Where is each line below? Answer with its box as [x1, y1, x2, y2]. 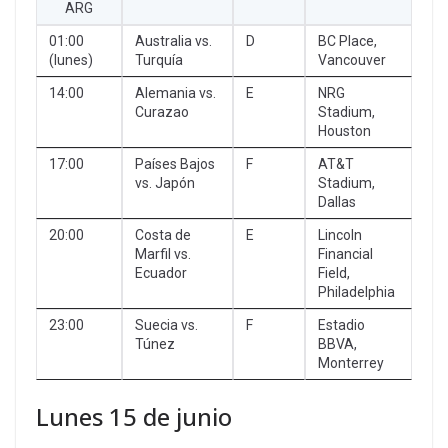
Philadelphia [318, 283, 395, 300]
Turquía [135, 51, 183, 68]
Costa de [135, 226, 191, 243]
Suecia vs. [135, 316, 198, 333]
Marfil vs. [135, 245, 191, 262]
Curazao [135, 103, 189, 120]
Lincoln [318, 226, 362, 243]
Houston [318, 122, 371, 139]
